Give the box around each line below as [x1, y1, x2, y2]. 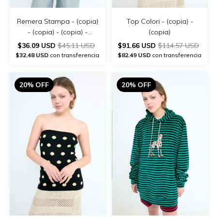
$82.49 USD [118, 51, 151, 59]
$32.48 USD [15, 51, 48, 59]
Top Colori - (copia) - [126, 16, 193, 26]
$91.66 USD [118, 41, 158, 50]
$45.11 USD [58, 41, 95, 50]
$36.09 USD [17, 41, 58, 50]
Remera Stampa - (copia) [16, 16, 98, 26]
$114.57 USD [158, 41, 199, 50]
